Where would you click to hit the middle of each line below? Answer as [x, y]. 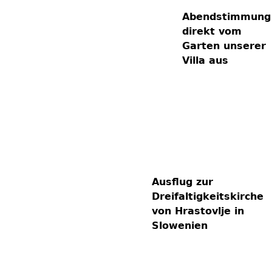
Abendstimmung [226, 17]
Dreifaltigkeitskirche [208, 196]
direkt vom [212, 31]
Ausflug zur [182, 182]
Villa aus [205, 60]
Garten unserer [224, 46]
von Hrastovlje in [198, 211]
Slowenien [180, 226]
